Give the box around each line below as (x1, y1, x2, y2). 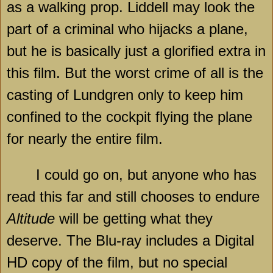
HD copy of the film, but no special (7, 254, 227, 271)
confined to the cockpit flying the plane (7, 108, 252, 126)
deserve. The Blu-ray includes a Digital (7, 232, 254, 249)
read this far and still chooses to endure (7, 188, 260, 205)
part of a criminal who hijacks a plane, (7, 21, 248, 38)
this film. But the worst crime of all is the (7, 65, 263, 82)
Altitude (7, 210, 55, 227)
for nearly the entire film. (7, 130, 163, 147)
